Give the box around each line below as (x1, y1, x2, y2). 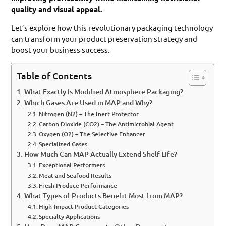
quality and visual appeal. (11, 4, 103, 15)
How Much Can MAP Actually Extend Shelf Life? (24, 149, 178, 159)
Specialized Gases (39, 140, 88, 149)
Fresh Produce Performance (39, 181, 118, 190)
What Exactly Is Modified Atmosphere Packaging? (24, 87, 184, 97)
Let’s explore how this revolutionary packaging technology (11, 22, 213, 32)
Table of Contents (17, 70, 92, 82)
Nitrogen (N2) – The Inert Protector (39, 109, 139, 119)
